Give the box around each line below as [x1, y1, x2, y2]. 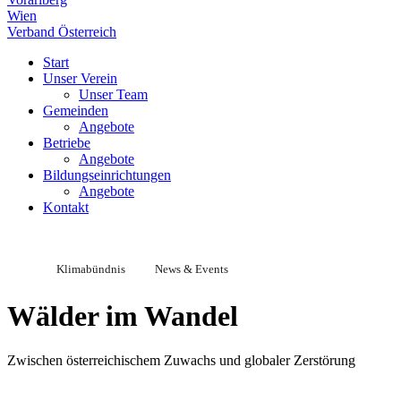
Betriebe [43, 135, 90, 150]
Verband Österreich [7, 24, 116, 39]
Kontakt [43, 200, 89, 215]
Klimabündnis [56, 262, 125, 276]
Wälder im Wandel [7, 300, 238, 333]
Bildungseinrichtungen [43, 167, 171, 183]
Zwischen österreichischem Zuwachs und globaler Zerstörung [7, 352, 355, 368]
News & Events [155, 262, 228, 276]
